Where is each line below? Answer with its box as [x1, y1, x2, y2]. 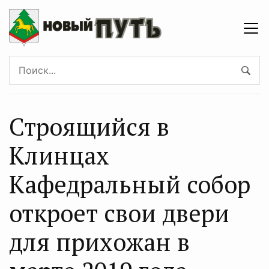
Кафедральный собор [9, 168, 250, 200]
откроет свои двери [9, 197, 229, 229]
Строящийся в [9, 110, 169, 142]
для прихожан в [9, 226, 190, 258]
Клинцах [9, 139, 109, 171]
